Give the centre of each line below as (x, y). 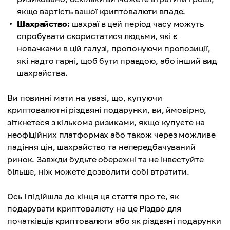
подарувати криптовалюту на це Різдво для (94, 209)
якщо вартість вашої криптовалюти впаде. (101, 12)
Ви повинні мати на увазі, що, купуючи (85, 98)
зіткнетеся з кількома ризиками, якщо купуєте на (106, 122)
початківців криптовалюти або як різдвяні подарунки (114, 221)
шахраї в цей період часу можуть (137, 24)
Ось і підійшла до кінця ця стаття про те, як (93, 196)
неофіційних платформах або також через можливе (111, 135)
